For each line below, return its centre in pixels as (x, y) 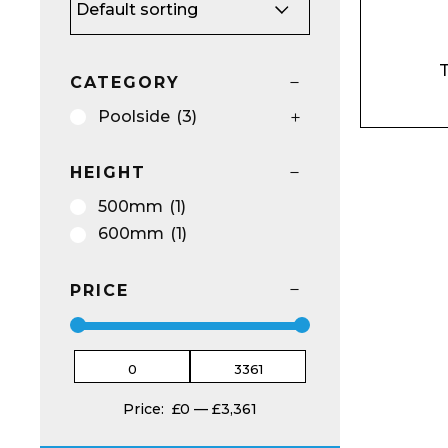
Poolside (134, 116)
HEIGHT (108, 173)
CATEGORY (125, 82)
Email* (353, 176)
